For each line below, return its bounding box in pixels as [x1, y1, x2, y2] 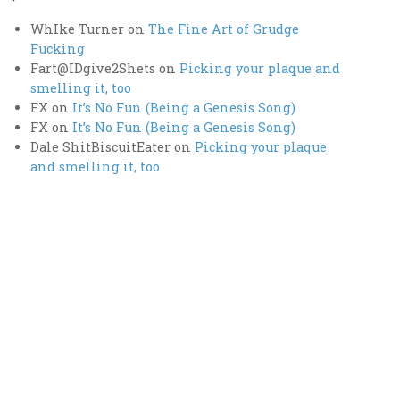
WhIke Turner [30, 21, 125, 38]
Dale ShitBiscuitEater [30, 138, 171, 156]
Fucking [30, 40, 86, 58]
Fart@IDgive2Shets [30, 60, 156, 78]
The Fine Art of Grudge [148, 21, 300, 38]
